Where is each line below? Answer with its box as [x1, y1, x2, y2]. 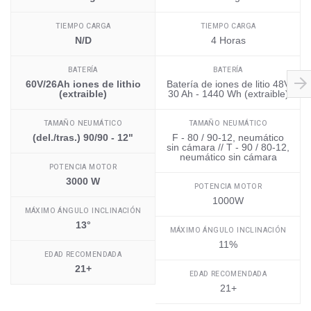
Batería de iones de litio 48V [166, 78, 290, 90]
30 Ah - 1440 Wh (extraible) [167, 88, 289, 100]
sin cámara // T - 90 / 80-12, [167, 142, 289, 153]
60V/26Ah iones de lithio [25, 78, 141, 90]
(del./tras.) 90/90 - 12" [33, 132, 133, 144]
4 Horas [210, 35, 246, 47]
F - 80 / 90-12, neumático [172, 132, 284, 144]
